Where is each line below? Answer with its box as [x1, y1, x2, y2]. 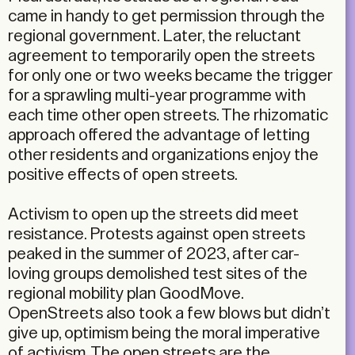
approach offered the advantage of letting [8, 127, 310, 144]
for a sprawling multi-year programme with [8, 87, 306, 105]
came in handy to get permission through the [8, 8, 325, 25]
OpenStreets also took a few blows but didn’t [8, 305, 330, 323]
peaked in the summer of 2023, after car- [8, 246, 300, 263]
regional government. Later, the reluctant [8, 28, 301, 45]
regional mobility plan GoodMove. [8, 285, 243, 303]
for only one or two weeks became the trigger [8, 67, 332, 85]
